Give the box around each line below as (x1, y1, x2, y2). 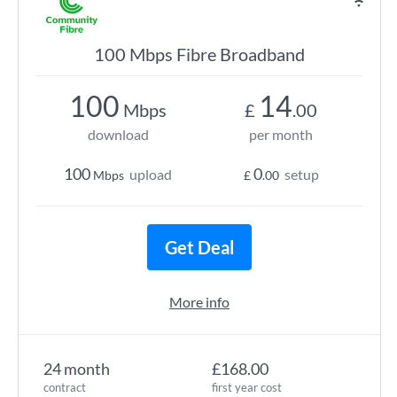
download (87, 126, 149, 143)
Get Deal (165, 237, 234, 258)
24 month (43, 359, 110, 378)
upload (129, 166, 172, 183)
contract (43, 380, 86, 394)
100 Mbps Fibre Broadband (94, 43, 305, 65)
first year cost (212, 380, 282, 394)
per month (249, 126, 313, 143)
